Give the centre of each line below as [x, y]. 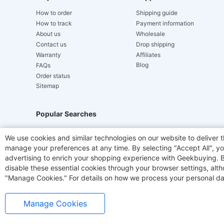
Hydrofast [56, 136]
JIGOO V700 [108, 136]
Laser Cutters [62, 153]
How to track [54, 23]
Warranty [48, 55]
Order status [53, 76]
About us [48, 34]
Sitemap [47, 86]
